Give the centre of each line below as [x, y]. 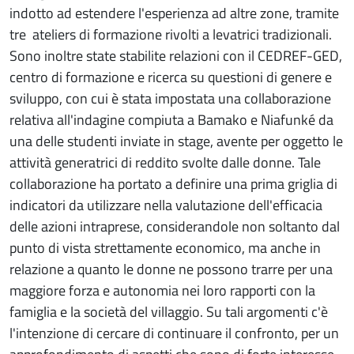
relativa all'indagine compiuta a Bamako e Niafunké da [171, 119]
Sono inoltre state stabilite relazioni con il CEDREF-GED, [176, 55]
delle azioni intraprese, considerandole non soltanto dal [175, 226]
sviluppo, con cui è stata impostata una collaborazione [170, 98]
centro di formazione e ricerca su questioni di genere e [171, 77]
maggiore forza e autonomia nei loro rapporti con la [162, 290]
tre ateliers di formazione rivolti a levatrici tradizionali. [171, 34]
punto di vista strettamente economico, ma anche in [165, 247]
